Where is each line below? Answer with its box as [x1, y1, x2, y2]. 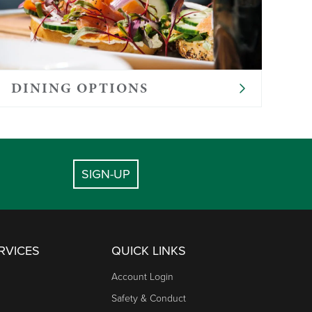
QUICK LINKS [111, 241, 186, 260]
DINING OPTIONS [10, 78, 148, 97]
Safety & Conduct [111, 290, 186, 306]
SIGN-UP [81, 164, 130, 183]
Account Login [111, 269, 173, 284]
